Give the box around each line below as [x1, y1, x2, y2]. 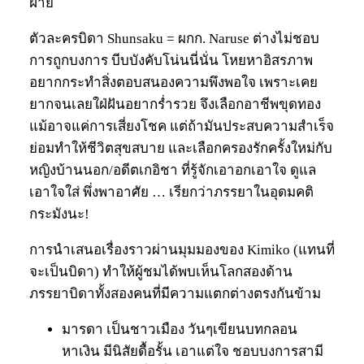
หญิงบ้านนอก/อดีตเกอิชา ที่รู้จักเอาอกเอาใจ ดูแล [29, 162, 316, 178]
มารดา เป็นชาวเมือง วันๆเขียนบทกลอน [62, 321, 297, 337]
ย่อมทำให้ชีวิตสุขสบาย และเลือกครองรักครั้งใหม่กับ [29, 140, 332, 156]
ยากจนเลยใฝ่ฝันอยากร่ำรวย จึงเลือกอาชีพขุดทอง [29, 96, 321, 112]
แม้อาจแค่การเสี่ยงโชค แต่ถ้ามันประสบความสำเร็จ [29, 118, 334, 134]
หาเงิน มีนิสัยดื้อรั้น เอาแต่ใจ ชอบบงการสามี [62, 343, 323, 359]
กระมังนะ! [29, 206, 89, 222]
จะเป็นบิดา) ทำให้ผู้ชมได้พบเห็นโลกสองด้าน [29, 263, 292, 279]
